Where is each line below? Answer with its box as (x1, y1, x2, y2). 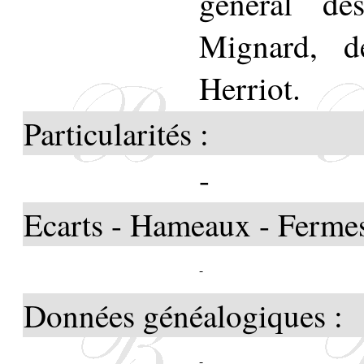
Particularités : (24, 111, 209, 154)
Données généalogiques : (24, 293, 343, 336)
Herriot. (199, 66, 301, 109)
